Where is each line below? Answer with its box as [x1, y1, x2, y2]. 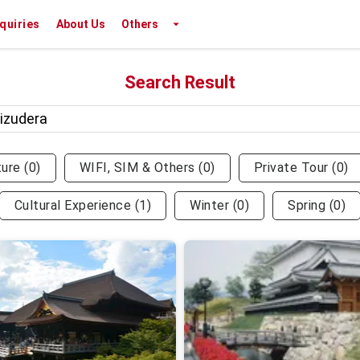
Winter [190, 198, 230, 213]
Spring [288, 198, 326, 213]
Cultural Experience [14, 198, 132, 213]
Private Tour [253, 160, 329, 175]
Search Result [125, 72, 235, 92]
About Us [55, 18, 105, 31]
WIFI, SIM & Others [79, 160, 195, 175]
